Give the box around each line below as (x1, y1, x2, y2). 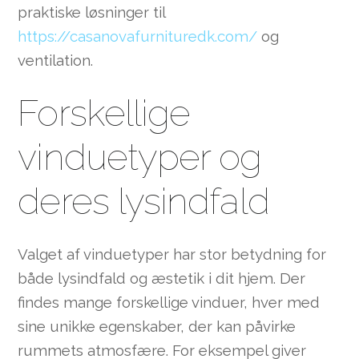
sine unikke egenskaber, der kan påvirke (18, 317, 296, 335)
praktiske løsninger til (18, 2, 166, 21)
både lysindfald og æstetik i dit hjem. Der (18, 269, 306, 287)
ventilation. (18, 50, 94, 69)
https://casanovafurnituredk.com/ (18, 26, 258, 45)
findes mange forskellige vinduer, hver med (18, 293, 321, 311)
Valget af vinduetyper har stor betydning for (18, 245, 327, 263)
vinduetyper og (18, 135, 262, 179)
